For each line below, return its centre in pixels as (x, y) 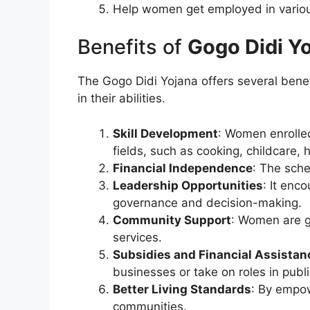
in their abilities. (121, 99)
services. (137, 237)
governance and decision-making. (207, 202)
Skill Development (165, 133)
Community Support (172, 220)
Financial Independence (183, 168)
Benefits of (133, 47)
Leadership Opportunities (188, 185)
